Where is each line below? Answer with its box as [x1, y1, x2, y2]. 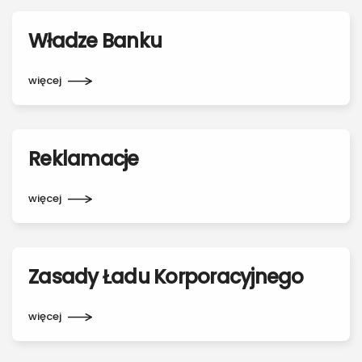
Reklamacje [28, 145, 139, 172]
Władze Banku [28, 27, 162, 54]
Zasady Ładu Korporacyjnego [28, 263, 304, 290]
